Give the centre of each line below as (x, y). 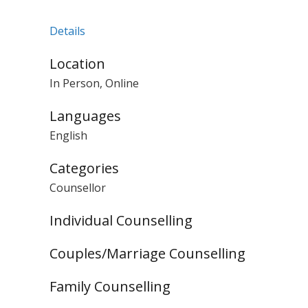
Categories (84, 168)
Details (67, 31)
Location (77, 64)
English (68, 135)
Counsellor (78, 188)
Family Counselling (110, 286)
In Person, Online (94, 83)
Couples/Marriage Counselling (147, 253)
